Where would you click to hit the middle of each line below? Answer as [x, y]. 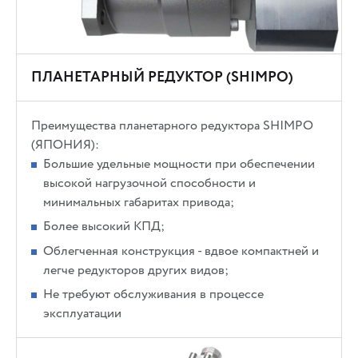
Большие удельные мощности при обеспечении [179, 164]
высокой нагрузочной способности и [150, 183]
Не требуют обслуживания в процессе [154, 294]
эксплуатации [83, 313]
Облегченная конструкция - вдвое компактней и [181, 251]
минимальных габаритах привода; [139, 203]
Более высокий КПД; [104, 227]
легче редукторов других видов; [136, 270]
